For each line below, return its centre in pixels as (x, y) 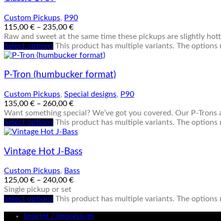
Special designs (90, 94)
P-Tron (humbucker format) (60, 75)
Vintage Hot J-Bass (43, 151)
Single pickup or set (38, 190)
